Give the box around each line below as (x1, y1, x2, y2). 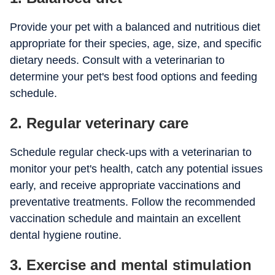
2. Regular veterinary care (10, 115, 188, 131)
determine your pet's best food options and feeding (10, 71, 257, 83)
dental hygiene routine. (10, 229, 122, 241)
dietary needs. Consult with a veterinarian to (10, 54, 225, 66)
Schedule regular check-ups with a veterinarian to (10, 146, 252, 158)
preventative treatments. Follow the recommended (10, 196, 255, 208)
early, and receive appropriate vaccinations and (10, 179, 241, 192)
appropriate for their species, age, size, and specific (10, 37, 261, 50)
